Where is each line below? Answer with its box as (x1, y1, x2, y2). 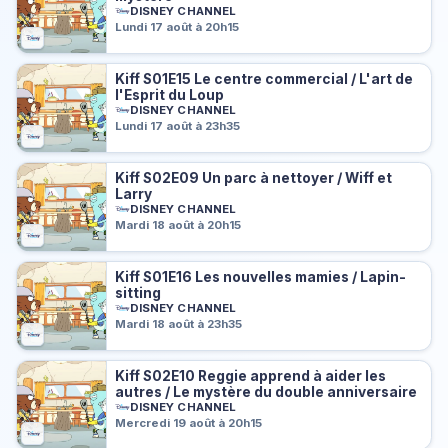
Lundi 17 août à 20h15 (115, 20, 240, 35)
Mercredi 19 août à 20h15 (115, 416, 263, 431)
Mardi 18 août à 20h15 (115, 218, 242, 233)
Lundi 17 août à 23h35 (115, 119, 241, 134)
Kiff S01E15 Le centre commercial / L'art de (115, 71, 414, 88)
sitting (115, 284, 162, 301)
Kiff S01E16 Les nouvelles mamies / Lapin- (115, 268, 407, 285)
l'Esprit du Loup (115, 87, 225, 104)
